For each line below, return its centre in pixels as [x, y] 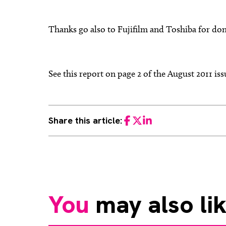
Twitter [145, 121]
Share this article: [85, 120]
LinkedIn [157, 121]
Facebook [137, 121]
